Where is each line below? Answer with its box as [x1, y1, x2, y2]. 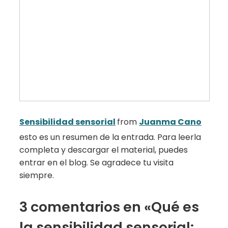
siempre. [19, 169, 54, 181]
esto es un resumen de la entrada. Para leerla [19, 131, 201, 143]
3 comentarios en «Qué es [19, 197, 199, 216]
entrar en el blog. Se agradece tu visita [19, 156, 174, 168]
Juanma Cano [139, 116, 202, 128]
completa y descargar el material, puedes [19, 144, 188, 156]
